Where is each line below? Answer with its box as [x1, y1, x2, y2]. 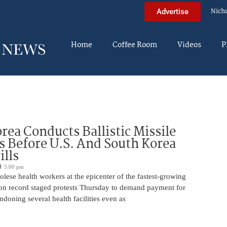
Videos [177, 39, 201, 51]
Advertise [157, 7, 188, 16]
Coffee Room [112, 39, 157, 51]
